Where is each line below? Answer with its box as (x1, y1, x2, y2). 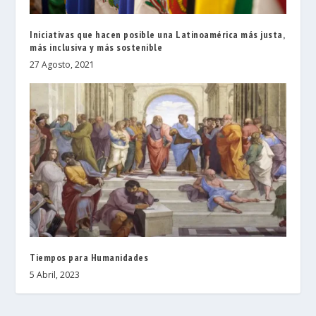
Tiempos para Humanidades (30, 251, 149, 265)
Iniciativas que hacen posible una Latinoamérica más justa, (30, 28, 285, 42)
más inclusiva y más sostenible (30, 41, 163, 54)
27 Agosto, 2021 (30, 59, 95, 71)
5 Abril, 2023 (30, 269, 80, 281)
